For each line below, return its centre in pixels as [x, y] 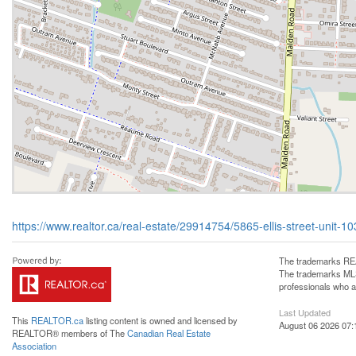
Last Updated [305, 312]
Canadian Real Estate [169, 333]
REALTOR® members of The [70, 333]
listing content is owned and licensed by [161, 320]
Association [34, 345]
